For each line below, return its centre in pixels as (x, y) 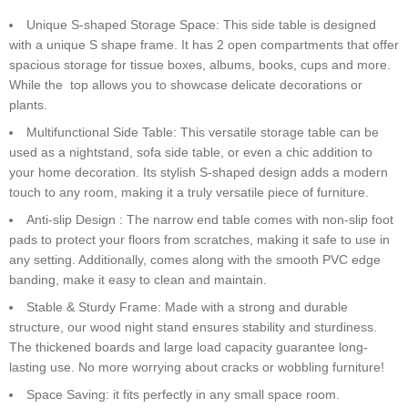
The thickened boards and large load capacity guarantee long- (189, 347)
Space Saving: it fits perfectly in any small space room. (183, 395)
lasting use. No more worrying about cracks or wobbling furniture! (197, 367)
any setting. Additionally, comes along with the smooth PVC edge (195, 260)
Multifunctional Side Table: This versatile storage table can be (203, 133)
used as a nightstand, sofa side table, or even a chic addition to (191, 153)
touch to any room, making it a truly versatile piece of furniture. (189, 193)
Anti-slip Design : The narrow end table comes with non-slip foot (210, 220)
